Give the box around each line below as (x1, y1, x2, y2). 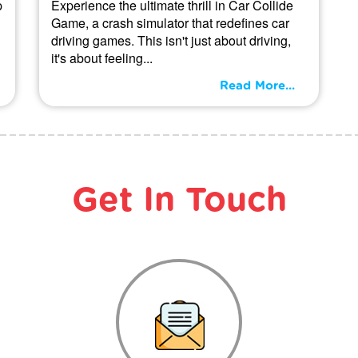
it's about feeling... (51, 48, 153, 67)
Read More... (220, 79, 295, 92)
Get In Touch (71, 183, 287, 217)
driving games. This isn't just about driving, (51, 30, 291, 50)
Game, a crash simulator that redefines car (51, 13, 289, 32)
